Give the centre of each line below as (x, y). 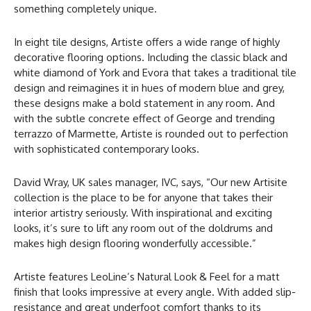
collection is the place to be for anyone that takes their (143, 197)
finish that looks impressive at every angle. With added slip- (155, 292)
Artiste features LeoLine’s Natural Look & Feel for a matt (147, 276)
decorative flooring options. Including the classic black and (151, 57)
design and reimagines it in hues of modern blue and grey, (149, 87)
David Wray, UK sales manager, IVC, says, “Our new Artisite (151, 182)
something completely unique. (85, 8)
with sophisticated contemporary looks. (107, 149)
